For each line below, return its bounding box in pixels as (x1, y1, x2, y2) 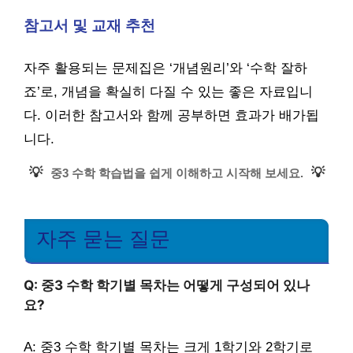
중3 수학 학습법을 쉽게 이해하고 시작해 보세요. (50, 166, 303, 180)
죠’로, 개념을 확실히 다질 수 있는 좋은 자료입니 (24, 84, 313, 99)
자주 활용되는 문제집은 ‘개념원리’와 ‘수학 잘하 (24, 61, 307, 76)
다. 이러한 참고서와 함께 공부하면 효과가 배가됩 (24, 108, 319, 123)
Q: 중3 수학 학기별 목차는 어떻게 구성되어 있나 (24, 277, 310, 294)
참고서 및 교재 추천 (24, 17, 155, 34)
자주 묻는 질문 (36, 228, 170, 250)
